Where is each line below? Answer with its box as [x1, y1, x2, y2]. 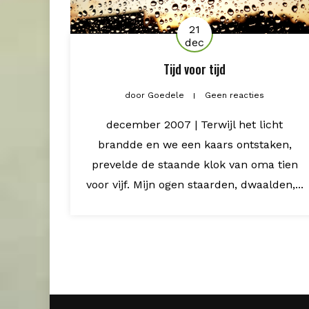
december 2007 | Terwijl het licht [106, 117, 283, 131]
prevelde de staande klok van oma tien [91, 157, 298, 171]
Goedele [145, 90, 187, 100]
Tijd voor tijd [163, 59, 226, 78]
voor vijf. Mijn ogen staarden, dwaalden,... [86, 177, 303, 191]
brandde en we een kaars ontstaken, [97, 137, 292, 151]
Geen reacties [205, 90, 264, 100]
